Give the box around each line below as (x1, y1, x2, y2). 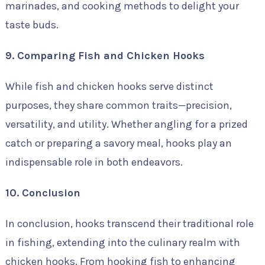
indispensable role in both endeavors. (5, 156, 183, 169)
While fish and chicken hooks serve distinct (5, 80, 214, 93)
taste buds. (5, 18, 59, 31)
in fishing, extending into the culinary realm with (5, 236, 240, 249)
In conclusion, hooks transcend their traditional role (5, 217, 254, 230)
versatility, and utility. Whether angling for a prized (5, 118, 248, 131)
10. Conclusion (5, 186, 80, 199)
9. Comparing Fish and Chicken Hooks (5, 49, 205, 62)
